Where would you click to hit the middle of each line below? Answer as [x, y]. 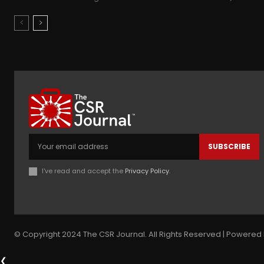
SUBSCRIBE [229, 147]
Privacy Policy [147, 171]
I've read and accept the [83, 171]
